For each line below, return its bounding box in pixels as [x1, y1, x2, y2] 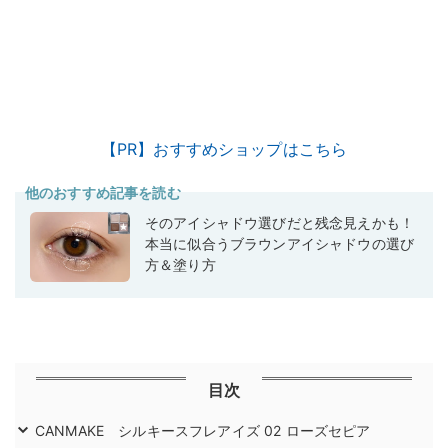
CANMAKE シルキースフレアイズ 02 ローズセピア [35, 422, 371, 440]
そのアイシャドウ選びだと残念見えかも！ [145, 214, 415, 232]
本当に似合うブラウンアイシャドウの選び [145, 235, 415, 253]
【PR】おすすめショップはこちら [100, 139, 348, 160]
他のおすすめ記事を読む [25, 184, 181, 202]
